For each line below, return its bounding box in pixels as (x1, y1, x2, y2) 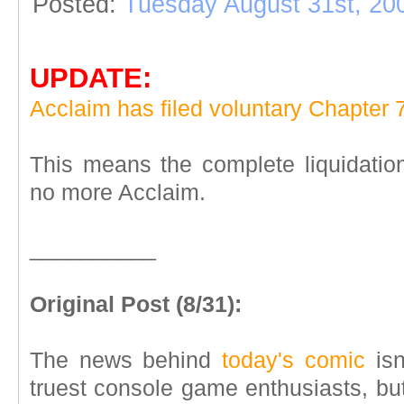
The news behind (30, 348, 223, 372)
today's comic (222, 348, 365, 372)
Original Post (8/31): (30, 292, 242, 317)
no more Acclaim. (30, 180, 206, 205)
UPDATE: (30, 62, 151, 94)
